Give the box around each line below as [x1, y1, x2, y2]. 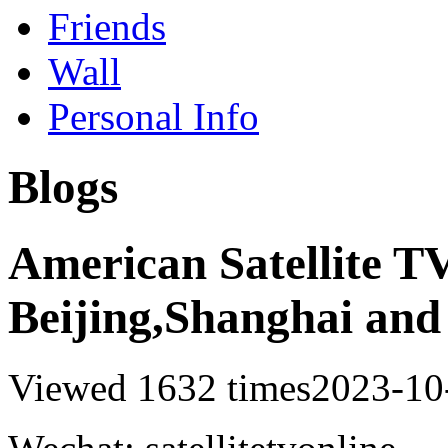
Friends [48, 4, 166, 48]
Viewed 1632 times [8, 366, 311, 410]
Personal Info [48, 94, 259, 138]
